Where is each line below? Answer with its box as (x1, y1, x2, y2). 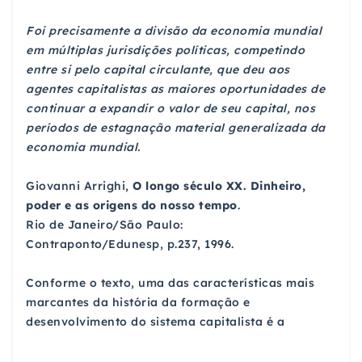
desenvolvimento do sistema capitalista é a (26, 314, 284, 329)
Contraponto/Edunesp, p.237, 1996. (26, 236, 234, 251)
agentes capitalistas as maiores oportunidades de (26, 81, 325, 96)
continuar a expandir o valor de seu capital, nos (26, 100, 315, 116)
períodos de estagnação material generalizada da (26, 120, 326, 135)
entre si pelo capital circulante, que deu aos (26, 61, 290, 77)
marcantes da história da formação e (26, 294, 250, 309)
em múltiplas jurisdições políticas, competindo (26, 42, 305, 57)
